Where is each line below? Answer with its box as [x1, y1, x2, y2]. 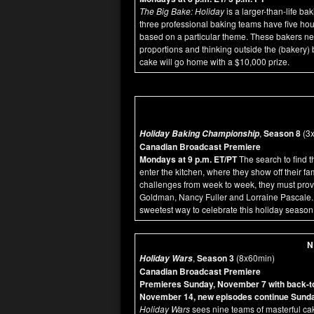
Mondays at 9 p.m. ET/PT [139, 153, 239, 165]
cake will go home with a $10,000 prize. [139, 55, 292, 67]
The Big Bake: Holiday [139, 5, 224, 17]
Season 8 [261, 127, 301, 139]
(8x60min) [236, 252, 275, 264]
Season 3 [195, 252, 236, 264]
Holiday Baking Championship [139, 128, 259, 139]
